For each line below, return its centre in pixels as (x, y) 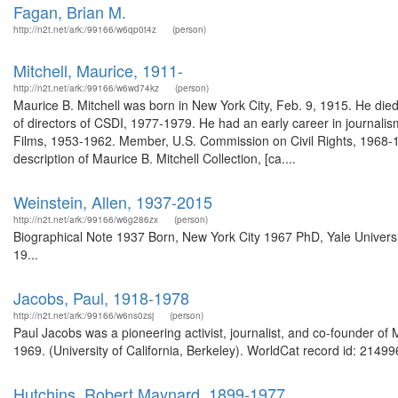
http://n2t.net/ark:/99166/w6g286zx (86, 219)
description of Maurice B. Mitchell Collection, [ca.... (155, 158)
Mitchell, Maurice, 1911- (98, 70)
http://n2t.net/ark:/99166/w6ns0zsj (84, 315)
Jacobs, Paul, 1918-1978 (101, 298)
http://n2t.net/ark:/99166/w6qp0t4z (85, 29)
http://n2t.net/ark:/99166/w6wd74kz (86, 88)
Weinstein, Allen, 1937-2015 (113, 202)
